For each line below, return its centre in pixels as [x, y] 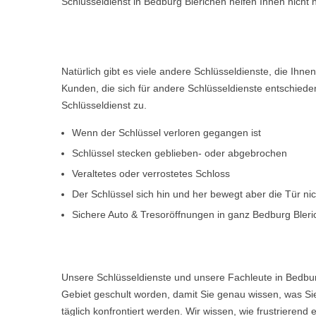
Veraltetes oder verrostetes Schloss [151, 174]
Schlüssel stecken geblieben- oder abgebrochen [180, 153]
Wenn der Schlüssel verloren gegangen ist [166, 133]
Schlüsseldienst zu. [104, 105]
